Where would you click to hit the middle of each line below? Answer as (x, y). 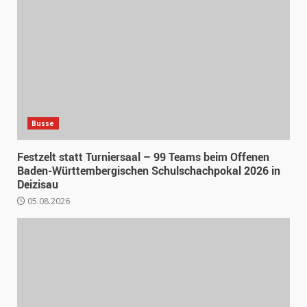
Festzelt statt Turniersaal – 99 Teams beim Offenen (143, 157)
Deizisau (38, 185)
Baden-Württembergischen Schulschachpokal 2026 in (149, 171)
